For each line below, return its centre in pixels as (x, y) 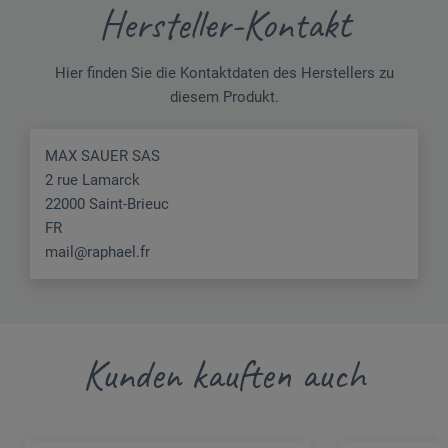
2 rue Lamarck (92, 179)
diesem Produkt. (224, 96)
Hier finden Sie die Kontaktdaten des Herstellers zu (224, 72)
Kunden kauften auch (224, 374)
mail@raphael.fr (97, 251)
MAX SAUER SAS (102, 155)
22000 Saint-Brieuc (107, 203)
